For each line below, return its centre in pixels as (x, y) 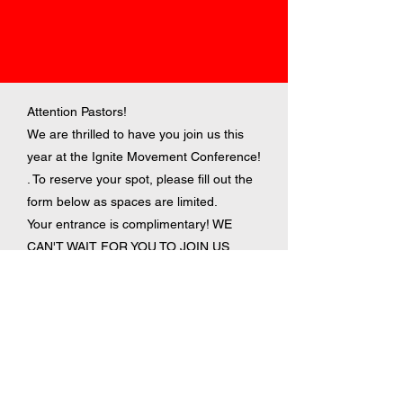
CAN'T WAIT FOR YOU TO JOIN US (130, 246)
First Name (54, 341)
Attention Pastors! (77, 112)
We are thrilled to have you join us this (135, 134)
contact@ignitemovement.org (94, 275)
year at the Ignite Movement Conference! (144, 157)
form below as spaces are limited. (122, 201)
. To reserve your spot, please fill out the (140, 179)
